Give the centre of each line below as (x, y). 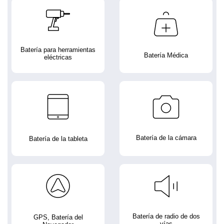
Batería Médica (166, 55)
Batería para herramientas (58, 50)
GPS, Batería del (58, 217)
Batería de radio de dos (166, 216)
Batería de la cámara (166, 138)
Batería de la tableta (58, 138)
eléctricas (58, 57)
